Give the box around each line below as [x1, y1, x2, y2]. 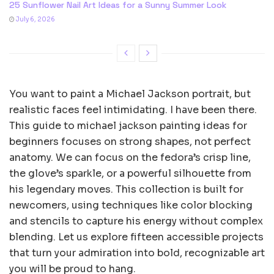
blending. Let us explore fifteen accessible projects [9, 230, 264, 243]
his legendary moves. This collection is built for [9, 182, 243, 196]
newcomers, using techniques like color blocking [9, 198, 253, 212]
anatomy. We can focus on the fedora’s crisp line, [9, 150, 251, 164]
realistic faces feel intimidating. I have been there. [9, 103, 257, 116]
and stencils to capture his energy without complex [9, 214, 263, 228]
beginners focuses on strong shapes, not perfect [9, 135, 251, 148]
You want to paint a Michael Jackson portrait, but [9, 87, 251, 100]
